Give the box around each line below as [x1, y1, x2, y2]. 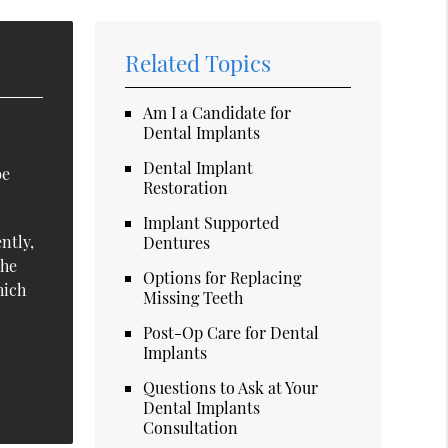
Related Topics [125, 47, 272, 78]
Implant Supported [143, 211, 280, 233]
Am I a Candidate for [143, 101, 292, 123]
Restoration [143, 176, 229, 198]
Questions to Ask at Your [143, 376, 319, 398]
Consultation [143, 416, 239, 438]
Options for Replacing [143, 266, 302, 288]
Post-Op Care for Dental [143, 321, 320, 343]
